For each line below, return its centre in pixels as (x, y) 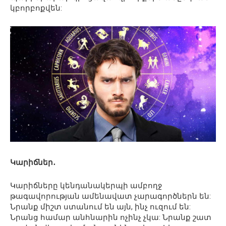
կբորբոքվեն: (36, 8)
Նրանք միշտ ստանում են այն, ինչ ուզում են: (100, 207)
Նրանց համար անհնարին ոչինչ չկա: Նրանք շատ (111, 218)
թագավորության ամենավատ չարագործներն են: (110, 196)
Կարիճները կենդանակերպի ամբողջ (86, 186)
